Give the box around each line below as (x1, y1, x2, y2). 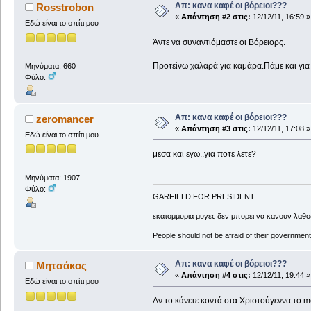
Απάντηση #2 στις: (180, 12, 251, 22)
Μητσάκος (36, 260, 87, 272)
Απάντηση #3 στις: (180, 124, 251, 133)
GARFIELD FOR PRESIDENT (152, 192, 255, 201)
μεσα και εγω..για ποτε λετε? (152, 149, 256, 159)
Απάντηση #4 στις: (180, 271, 251, 280)
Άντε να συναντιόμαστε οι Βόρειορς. (152, 37, 285, 48)
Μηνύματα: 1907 (24, 173, 80, 182)
